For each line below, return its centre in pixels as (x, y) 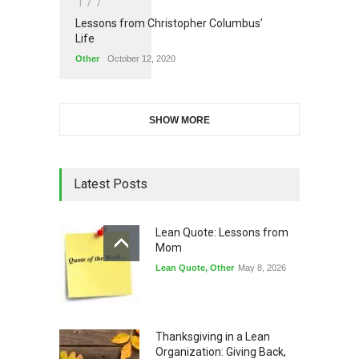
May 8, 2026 (262, 268)
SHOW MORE (179, 121)
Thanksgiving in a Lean (213, 337)
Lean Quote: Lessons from (222, 233)
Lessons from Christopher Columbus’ (169, 24)
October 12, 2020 (141, 59)
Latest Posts (111, 184)
